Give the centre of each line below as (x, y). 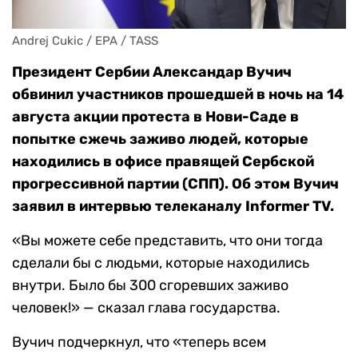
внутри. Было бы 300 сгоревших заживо (150, 286)
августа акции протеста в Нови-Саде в (155, 117)
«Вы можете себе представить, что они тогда (167, 241)
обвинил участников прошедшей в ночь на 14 (178, 95)
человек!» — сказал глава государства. (146, 308)
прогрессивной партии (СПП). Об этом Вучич (175, 184)
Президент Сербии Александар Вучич (152, 72)
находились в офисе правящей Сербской (163, 162)
